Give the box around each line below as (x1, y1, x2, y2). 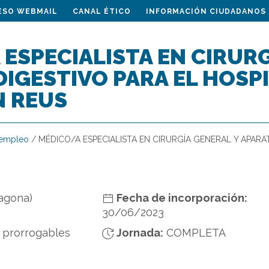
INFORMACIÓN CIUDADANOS (146, 7, 266, 16)
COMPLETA (166, 226, 226, 239)
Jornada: (113, 226, 163, 239)
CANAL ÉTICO (73, 7, 131, 16)
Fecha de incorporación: (113, 192, 247, 204)
